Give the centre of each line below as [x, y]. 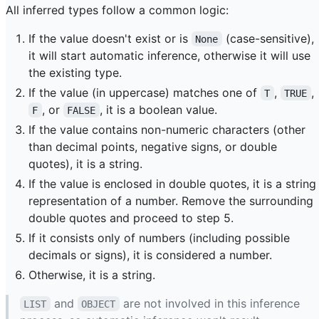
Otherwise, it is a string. [92, 274]
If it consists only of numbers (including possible [159, 237]
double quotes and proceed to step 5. [131, 218]
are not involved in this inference [211, 303]
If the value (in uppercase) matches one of [145, 92]
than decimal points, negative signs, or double [153, 146]
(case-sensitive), [270, 38]
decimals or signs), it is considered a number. [150, 255]
